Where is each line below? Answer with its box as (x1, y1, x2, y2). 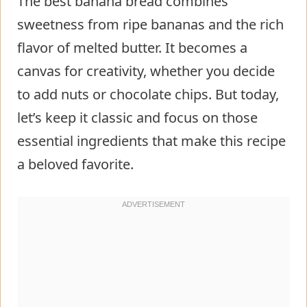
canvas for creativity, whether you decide (17, 61, 275, 80)
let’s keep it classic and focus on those (17, 108, 258, 127)
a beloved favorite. (17, 154, 134, 173)
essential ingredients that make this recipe (17, 131, 286, 150)
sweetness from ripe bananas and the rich (17, 14, 284, 34)
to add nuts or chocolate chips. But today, (17, 84, 279, 103)
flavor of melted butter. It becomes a (17, 38, 247, 57)
